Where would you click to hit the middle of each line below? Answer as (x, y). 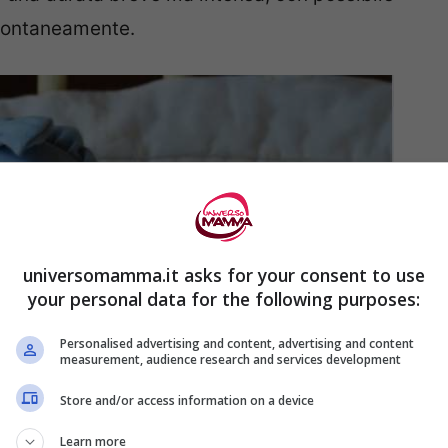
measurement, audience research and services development (230, 359)
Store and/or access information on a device (187, 400)
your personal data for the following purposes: (224, 299)
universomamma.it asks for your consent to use (224, 275)
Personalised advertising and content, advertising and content (237, 343)
